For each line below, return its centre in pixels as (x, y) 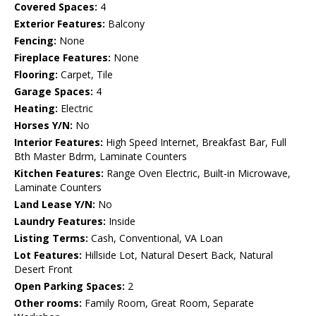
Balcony (125, 24)
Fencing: (35, 41)
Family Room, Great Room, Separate (168, 303)
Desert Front (43, 269)
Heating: (36, 109)
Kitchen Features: (59, 174)
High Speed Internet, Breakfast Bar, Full (195, 142)
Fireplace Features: (62, 58)
